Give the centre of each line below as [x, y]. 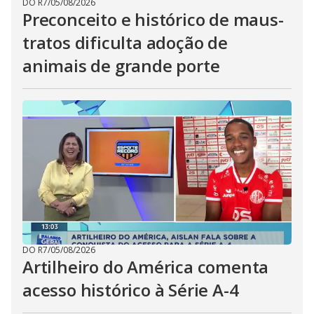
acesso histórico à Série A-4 [131, 290]
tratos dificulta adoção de [125, 42]
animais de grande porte [121, 66]
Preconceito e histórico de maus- [153, 19]
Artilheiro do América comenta [146, 267]
